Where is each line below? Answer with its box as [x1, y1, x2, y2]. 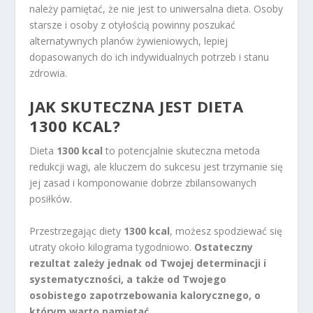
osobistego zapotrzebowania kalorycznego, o [29, 288, 261, 302]
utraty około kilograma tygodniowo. [29, 240, 195, 254]
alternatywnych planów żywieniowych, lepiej [29, 34, 228, 48]
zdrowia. [29, 66, 68, 80]
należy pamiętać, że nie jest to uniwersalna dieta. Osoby [29, 1, 284, 15]
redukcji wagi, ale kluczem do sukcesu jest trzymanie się [29, 160, 284, 174]
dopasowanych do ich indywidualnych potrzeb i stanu [29, 50, 270, 64]
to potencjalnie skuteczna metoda [103, 144, 261, 158]
